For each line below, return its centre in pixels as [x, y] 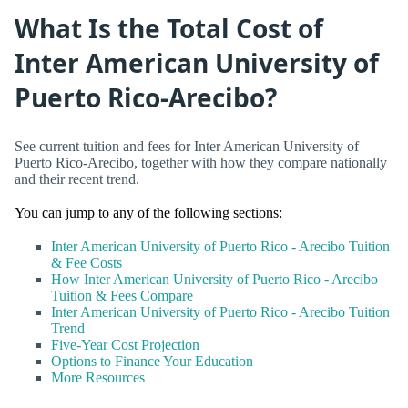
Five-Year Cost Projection [125, 344]
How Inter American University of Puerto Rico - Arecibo [214, 279]
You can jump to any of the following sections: [148, 212]
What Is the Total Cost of [169, 28]
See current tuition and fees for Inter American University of [187, 146]
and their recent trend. [77, 178]
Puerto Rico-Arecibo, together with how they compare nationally [201, 162]
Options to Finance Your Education [152, 361]
